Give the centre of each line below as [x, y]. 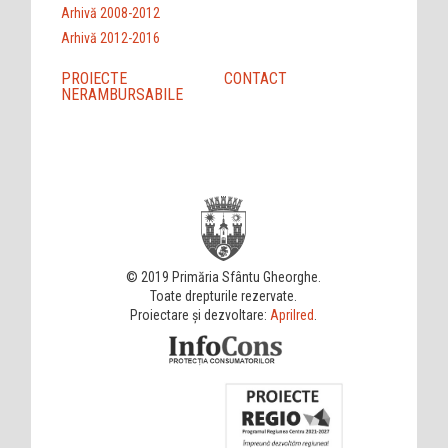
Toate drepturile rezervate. [224, 295]
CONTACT [255, 78]
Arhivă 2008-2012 [111, 12]
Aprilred [292, 314]
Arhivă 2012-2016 [111, 37]
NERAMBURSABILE [122, 94]
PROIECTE [94, 78]
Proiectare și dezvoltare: [200, 314]
